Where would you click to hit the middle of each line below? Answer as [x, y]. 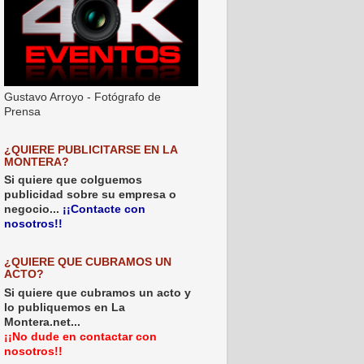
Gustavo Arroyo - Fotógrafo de [82, 97]
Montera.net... [42, 322]
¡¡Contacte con [104, 210]
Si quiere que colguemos [73, 180]
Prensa [22, 111]
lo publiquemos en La [65, 308]
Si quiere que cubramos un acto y [97, 293]
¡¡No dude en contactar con [80, 337]
